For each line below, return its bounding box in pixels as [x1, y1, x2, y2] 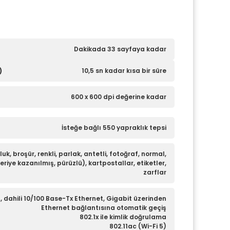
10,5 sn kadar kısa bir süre [82, 66, 166, 75]
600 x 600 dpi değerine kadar [71, 92, 166, 101]
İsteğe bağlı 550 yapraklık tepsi [62, 123, 166, 132]
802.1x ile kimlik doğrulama [80, 213, 166, 221]
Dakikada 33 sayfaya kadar [74, 45, 166, 53]
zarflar [143, 168, 166, 177]
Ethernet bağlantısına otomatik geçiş [41, 203, 166, 212]
